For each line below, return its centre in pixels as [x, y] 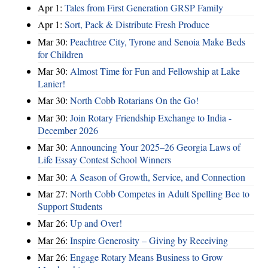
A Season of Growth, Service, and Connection [158, 176]
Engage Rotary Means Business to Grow [147, 257]
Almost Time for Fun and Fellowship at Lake [155, 71]
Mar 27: [54, 193]
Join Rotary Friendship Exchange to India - [151, 117]
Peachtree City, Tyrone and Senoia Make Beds [158, 41]
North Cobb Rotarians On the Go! [134, 100]
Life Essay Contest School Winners [104, 160]
